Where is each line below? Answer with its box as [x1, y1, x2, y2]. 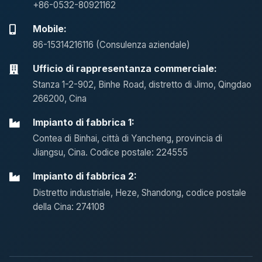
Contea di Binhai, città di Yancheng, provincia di [33, 133, 222, 144]
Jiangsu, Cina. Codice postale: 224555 [33, 147, 188, 158]
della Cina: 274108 [33, 201, 105, 212]
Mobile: [33, 22, 67, 35]
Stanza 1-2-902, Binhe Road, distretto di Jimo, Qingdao [33, 79, 251, 91]
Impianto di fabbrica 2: [33, 170, 137, 182]
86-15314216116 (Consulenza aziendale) [33, 39, 190, 51]
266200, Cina [33, 93, 87, 105]
